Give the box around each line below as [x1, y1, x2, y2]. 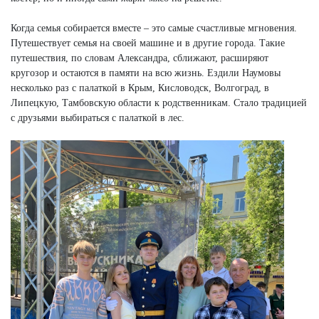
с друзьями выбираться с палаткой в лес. [11, 113, 184, 124]
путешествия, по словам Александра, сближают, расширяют [11, 53, 268, 64]
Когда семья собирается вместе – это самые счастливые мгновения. [11, 23, 297, 34]
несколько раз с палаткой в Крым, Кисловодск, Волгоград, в [11, 83, 269, 94]
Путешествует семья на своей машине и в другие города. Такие [11, 38, 285, 49]
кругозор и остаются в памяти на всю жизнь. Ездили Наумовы [11, 68, 281, 79]
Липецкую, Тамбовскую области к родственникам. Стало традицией [11, 98, 307, 109]
